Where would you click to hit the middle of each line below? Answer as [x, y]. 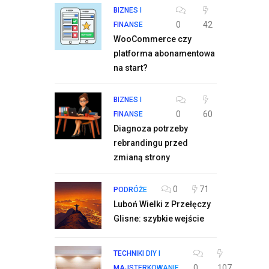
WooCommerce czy [153, 39]
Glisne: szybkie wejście [159, 219]
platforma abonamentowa [164, 53]
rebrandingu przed [151, 143]
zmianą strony [142, 157]
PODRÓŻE [130, 190]
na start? [131, 68]
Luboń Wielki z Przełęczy [162, 204]
